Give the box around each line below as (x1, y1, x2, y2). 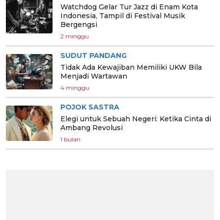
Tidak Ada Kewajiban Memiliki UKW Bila (60, 63, 202, 72)
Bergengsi (60, 20, 97, 29)
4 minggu (60, 84, 89, 92)
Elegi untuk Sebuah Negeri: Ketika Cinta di (60, 114, 211, 124)
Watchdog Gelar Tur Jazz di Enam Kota (60, 2, 198, 12)
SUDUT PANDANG (60, 51, 127, 60)
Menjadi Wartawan (60, 72, 127, 81)
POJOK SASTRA (60, 103, 119, 112)
